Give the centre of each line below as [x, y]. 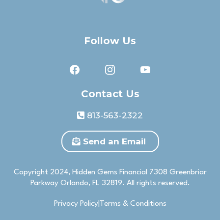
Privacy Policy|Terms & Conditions [110, 204]
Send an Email [114, 141]
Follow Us [110, 41]
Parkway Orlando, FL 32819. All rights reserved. [110, 183]
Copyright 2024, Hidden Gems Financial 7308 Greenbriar [110, 172]
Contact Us [110, 94]
